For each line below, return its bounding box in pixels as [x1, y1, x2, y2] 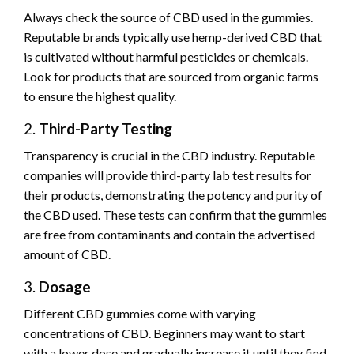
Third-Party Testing [39, 119, 172, 137]
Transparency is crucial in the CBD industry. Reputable [24, 147, 315, 163]
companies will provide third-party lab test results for [24, 167, 311, 183]
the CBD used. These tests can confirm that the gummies [24, 206, 327, 222]
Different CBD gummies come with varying [24, 305, 256, 321]
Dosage [39, 277, 91, 296]
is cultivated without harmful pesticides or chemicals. [24, 48, 308, 64]
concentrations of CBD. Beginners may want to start [24, 325, 305, 341]
